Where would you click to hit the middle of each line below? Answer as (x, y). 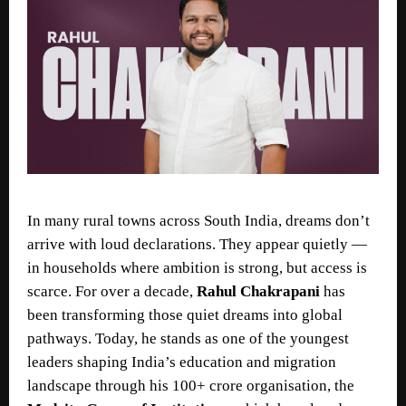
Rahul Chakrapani (258, 291)
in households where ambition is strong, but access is (197, 267)
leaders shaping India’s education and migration (182, 362)
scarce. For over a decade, (112, 291)
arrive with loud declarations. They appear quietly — (197, 244)
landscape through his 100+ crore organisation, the (191, 385)
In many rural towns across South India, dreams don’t (198, 220)
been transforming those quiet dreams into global (185, 314)
